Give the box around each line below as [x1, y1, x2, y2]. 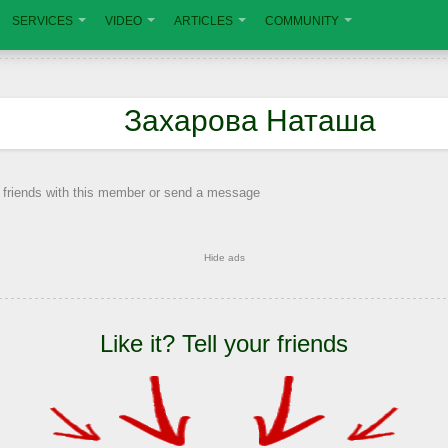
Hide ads [203, 252, 245, 263]
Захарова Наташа [124, 104, 376, 137]
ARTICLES [174, 14, 233, 28]
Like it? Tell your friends [100, 330, 348, 357]
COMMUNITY [265, 14, 339, 28]
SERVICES [12, 14, 73, 28]
